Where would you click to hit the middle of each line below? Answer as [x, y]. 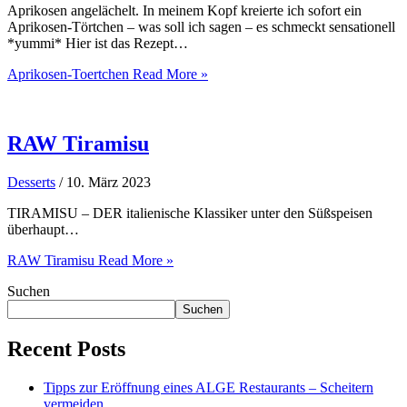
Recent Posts [66, 348]
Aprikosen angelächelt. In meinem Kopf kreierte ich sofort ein [184, 10]
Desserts [31, 182]
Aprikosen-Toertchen [68, 74]
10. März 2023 [109, 182]
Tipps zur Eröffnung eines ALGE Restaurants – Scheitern [208, 387]
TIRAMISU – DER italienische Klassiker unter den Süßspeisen [190, 213]
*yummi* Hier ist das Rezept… [98, 43]
